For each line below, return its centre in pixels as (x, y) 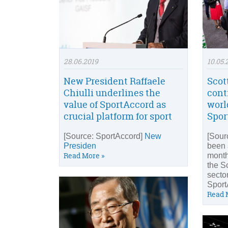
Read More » (84, 156)
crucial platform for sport (118, 117)
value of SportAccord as (115, 105)
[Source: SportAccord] (104, 136)
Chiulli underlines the (112, 93)
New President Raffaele (115, 81)
